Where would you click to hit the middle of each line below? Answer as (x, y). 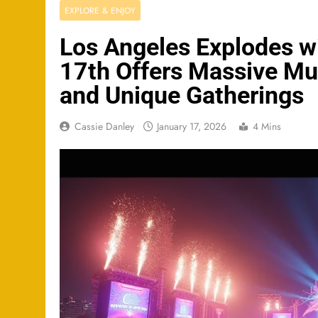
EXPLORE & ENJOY (100, 11)
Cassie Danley (104, 127)
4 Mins (267, 127)
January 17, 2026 (192, 127)
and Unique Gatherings (182, 95)
